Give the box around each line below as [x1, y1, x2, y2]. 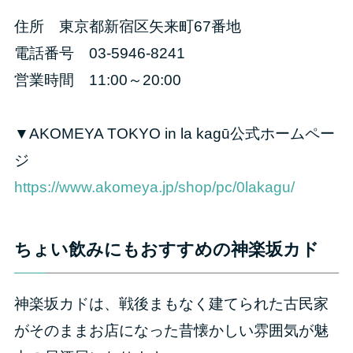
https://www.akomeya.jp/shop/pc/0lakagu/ [13, 178, 295, 195]
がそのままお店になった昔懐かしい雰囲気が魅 [13, 321, 329, 339]
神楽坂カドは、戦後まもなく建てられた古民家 [13, 295, 329, 312]
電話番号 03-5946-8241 [13, 44, 185, 61]
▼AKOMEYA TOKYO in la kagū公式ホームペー [13, 124, 335, 142]
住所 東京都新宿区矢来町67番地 [13, 17, 241, 35]
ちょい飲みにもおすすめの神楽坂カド [13, 240, 319, 259]
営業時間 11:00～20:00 [13, 71, 185, 88]
